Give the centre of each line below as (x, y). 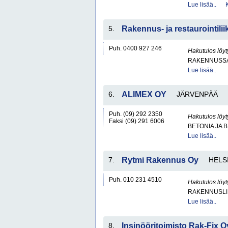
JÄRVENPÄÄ (197, 94)
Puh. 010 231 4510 (135, 180)
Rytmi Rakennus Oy (160, 160)
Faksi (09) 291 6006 (137, 121)
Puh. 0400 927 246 (135, 48)
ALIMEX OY (144, 94)
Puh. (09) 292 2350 (136, 114)
